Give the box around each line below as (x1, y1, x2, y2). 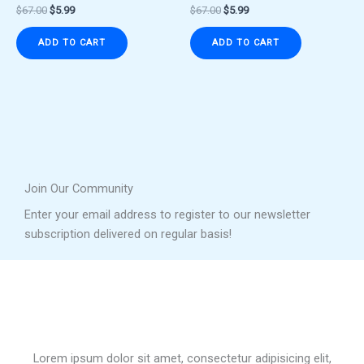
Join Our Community (24, 181, 133, 197)
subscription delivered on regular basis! (24, 226, 232, 241)
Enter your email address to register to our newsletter (24, 206, 310, 222)
